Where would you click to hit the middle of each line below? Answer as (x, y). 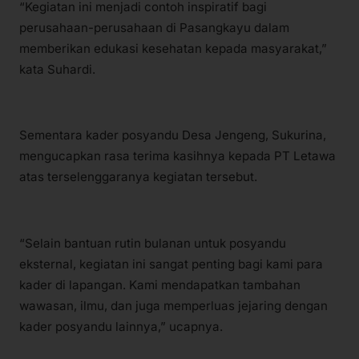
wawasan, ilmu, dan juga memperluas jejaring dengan (173, 305)
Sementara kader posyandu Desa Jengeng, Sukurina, (173, 135)
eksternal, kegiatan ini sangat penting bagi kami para (171, 264)
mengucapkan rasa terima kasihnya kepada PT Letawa (177, 156)
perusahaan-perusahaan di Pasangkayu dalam (154, 28)
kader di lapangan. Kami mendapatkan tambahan (160, 284)
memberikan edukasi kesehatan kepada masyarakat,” (173, 49)
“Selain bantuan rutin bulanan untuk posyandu (153, 243)
